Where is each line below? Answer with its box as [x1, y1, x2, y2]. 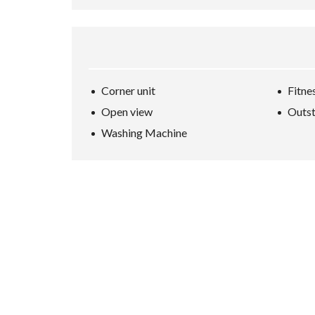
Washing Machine [101, 126, 187, 139]
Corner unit [101, 84, 155, 97]
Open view [101, 105, 153, 118]
